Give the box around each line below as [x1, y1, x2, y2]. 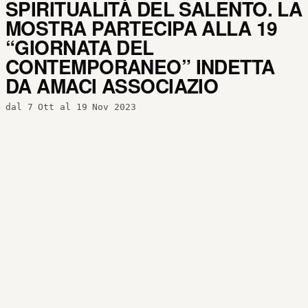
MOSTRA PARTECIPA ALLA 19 [5, 14, 278, 42]
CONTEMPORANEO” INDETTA [5, 52, 275, 80]
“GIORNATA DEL [5, 33, 154, 61]
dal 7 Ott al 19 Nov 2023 [5, 102, 136, 112]
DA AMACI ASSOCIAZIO [5, 71, 219, 100]
